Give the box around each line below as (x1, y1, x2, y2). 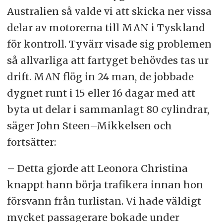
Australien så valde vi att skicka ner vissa (6, 5, 212, 18)
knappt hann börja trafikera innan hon (6, 178, 203, 191)
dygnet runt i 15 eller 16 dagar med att (6, 87, 195, 100)
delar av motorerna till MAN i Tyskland (6, 21, 205, 34)
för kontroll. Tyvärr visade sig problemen (6, 38, 212, 51)
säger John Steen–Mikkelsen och (6, 119, 172, 132)
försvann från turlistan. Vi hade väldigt (6, 195, 201, 208)
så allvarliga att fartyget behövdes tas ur (6, 54, 209, 67)
